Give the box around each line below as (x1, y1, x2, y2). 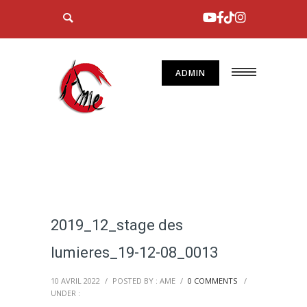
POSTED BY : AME (112, 275, 175, 286)
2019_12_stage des (51, 217, 183, 234)
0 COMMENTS (188, 275, 237, 286)
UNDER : (51, 288, 80, 298)
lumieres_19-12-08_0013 (51, 244, 218, 261)
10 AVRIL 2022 (51, 275, 100, 286)
